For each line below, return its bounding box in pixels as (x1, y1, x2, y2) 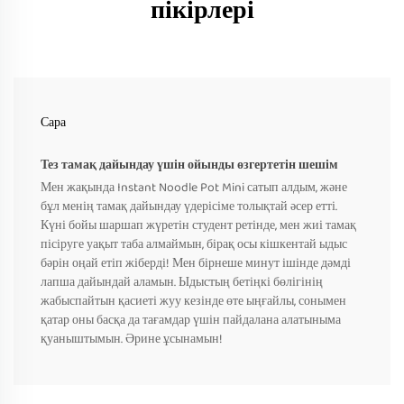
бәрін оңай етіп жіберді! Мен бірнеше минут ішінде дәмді (41, 253, 351, 274)
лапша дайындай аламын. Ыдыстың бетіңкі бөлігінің (41, 272, 323, 293)
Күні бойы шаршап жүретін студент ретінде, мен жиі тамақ (41, 216, 356, 236)
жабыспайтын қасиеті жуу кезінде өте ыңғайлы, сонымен (41, 291, 346, 312)
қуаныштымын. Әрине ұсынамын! (41, 329, 223, 350)
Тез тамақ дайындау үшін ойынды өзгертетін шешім (41, 155, 338, 176)
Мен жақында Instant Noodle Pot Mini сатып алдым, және (41, 178, 347, 198)
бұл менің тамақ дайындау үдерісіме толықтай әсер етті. (41, 197, 337, 217)
